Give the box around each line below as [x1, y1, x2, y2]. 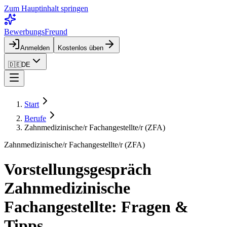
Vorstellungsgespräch [4, 160, 152, 179]
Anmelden [20, 44, 50, 52]
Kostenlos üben [58, 44, 103, 52]
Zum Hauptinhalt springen [4, 4, 88, 13]
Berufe [24, 114, 46, 123]
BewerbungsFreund [4, 27, 67, 36]
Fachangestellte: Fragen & [4, 198, 188, 216]
